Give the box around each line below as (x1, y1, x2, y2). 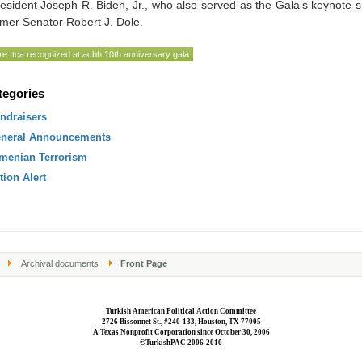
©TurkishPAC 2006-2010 (140, 339, 222, 347)
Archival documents (21, 259, 99, 268)
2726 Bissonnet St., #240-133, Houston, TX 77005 (101, 318, 261, 326)
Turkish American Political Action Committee (106, 307, 256, 315)
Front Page (118, 259, 167, 268)
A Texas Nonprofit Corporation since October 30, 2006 (92, 328, 270, 336)
